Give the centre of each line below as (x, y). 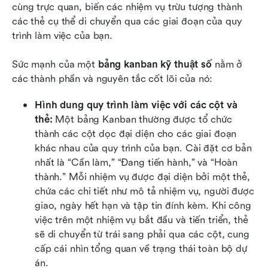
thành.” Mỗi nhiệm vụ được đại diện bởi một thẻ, (142, 176)
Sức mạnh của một (55, 64)
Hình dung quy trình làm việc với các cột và (136, 105)
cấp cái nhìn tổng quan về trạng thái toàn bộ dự (141, 248)
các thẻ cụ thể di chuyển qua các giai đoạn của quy (127, 21)
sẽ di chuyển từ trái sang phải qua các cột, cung (142, 234)
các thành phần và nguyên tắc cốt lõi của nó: (112, 78)
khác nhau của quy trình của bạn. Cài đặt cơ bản (143, 148)
